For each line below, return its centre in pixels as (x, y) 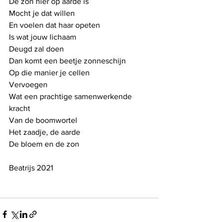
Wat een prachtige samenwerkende (71, 96)
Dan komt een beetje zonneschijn (67, 60)
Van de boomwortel (43, 120)
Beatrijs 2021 (31, 167)
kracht (20, 108)
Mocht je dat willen (42, 13)
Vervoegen (28, 84)
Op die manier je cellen (49, 72)
